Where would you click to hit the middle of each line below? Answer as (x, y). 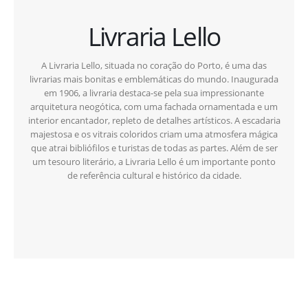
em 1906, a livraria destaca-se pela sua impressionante (154, 92)
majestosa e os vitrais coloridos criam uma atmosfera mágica (154, 134)
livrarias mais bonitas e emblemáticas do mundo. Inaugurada (154, 79)
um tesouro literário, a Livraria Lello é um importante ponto (154, 161)
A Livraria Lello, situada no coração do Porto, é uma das (154, 65)
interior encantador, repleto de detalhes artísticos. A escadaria (154, 120)
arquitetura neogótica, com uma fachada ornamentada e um (154, 106)
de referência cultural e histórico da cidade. (154, 175)
